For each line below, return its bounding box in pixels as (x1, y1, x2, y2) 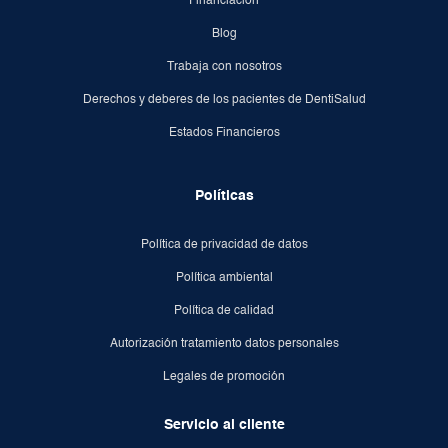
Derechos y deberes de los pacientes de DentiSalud (82, 93, 366, 106)
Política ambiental (175, 271, 273, 284)
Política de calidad (174, 304, 274, 317)
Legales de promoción (163, 370, 285, 383)
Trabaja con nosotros (166, 60, 282, 73)
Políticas (194, 188, 254, 203)
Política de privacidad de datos (140, 238, 308, 251)
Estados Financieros (168, 126, 280, 139)
